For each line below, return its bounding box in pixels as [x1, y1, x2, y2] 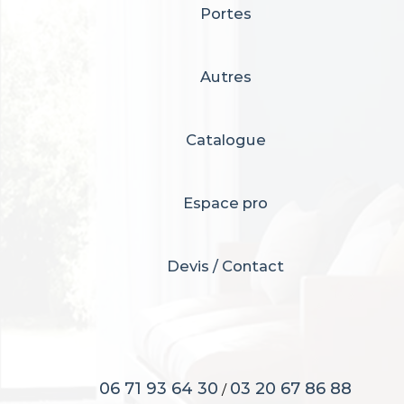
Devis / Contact [167, 257, 284, 275]
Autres [199, 68, 252, 86]
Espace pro [183, 194, 268, 212]
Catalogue [185, 131, 266, 149]
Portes [199, 5, 252, 23]
